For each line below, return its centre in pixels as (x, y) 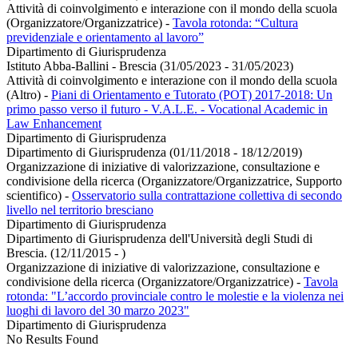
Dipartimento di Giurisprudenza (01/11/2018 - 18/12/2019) (154, 153)
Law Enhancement (54, 124)
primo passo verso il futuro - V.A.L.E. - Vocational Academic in (167, 109)
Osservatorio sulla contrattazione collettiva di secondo (207, 196)
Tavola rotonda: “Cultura (235, 23)
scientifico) (36, 196)
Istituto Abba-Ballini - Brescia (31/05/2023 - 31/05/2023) (150, 66)
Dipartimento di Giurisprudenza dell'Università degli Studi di (159, 239)
